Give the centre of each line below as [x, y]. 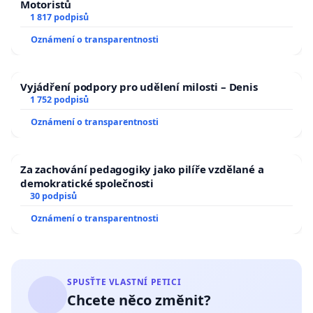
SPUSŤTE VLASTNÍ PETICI [124, 282]
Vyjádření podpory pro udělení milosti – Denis [139, 87]
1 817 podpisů [59, 17]
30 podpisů [53, 196]
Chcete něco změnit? [139, 300]
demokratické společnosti [87, 183]
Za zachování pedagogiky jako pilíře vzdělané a [142, 169]
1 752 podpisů [59, 100]
